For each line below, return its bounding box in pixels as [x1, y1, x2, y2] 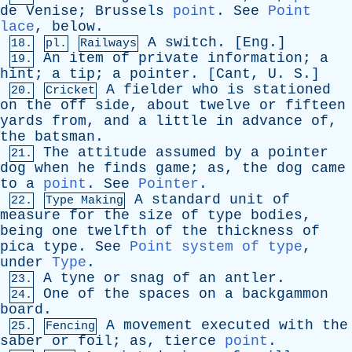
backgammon [242, 286, 328, 302]
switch [165, 35, 217, 50]
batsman [35, 129, 95, 145]
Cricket [46, 84, 95, 97]
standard [152, 192, 221, 207]
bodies [251, 207, 302, 223]
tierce [164, 333, 216, 349]
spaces [138, 286, 190, 302]
